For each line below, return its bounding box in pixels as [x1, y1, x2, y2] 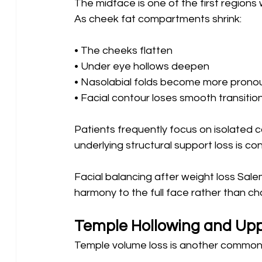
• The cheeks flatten [74, 44, 173, 56]
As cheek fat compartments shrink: [74, 13, 242, 25]
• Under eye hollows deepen [74, 60, 212, 72]
